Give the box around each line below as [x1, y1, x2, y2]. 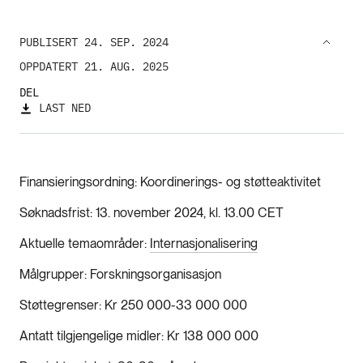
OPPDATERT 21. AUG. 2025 [19, 59, 169, 74]
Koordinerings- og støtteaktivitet [140, 173, 321, 190]
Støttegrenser [19, 297, 99, 313]
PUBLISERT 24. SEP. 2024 [19, 34, 169, 49]
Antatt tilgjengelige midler [19, 327, 161, 344]
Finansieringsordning [19, 173, 135, 190]
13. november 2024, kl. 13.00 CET [96, 204, 284, 220]
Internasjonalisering [150, 235, 258, 251]
